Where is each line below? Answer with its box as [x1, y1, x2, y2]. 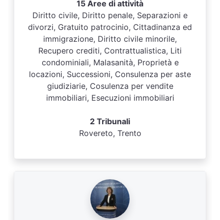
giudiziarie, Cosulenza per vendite [47, 81, 173, 91]
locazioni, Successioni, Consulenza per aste [29, 69, 191, 79]
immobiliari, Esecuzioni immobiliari [46, 93, 174, 103]
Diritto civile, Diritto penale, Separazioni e [32, 10, 188, 20]
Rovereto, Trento [79, 128, 141, 138]
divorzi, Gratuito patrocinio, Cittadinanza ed [28, 22, 192, 32]
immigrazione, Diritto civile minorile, [43, 34, 177, 44]
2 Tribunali [90, 116, 130, 126]
